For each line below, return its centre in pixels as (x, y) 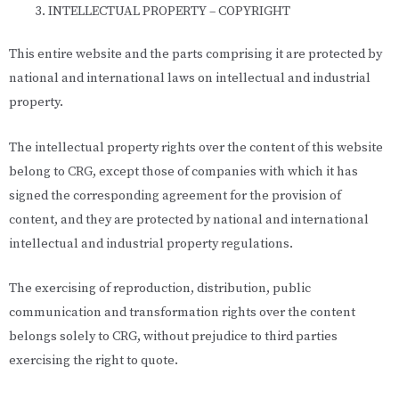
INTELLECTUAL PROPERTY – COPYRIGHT (169, 11)
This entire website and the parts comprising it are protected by (195, 55)
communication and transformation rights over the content (182, 313)
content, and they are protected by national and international (189, 220)
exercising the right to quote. (94, 361)
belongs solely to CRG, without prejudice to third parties (173, 337)
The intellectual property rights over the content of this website (196, 147)
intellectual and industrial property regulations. (151, 244)
